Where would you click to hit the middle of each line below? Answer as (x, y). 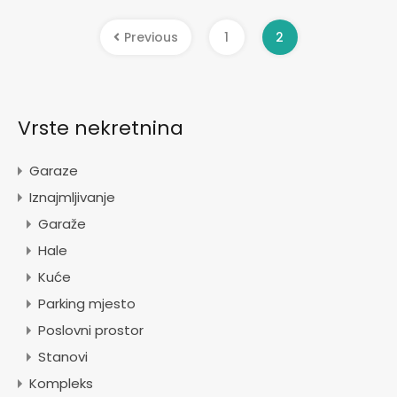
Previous (151, 38)
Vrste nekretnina (101, 128)
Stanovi (63, 357)
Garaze (54, 171)
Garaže (62, 224)
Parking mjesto (87, 304)
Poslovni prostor (91, 331)
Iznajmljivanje (72, 198)
